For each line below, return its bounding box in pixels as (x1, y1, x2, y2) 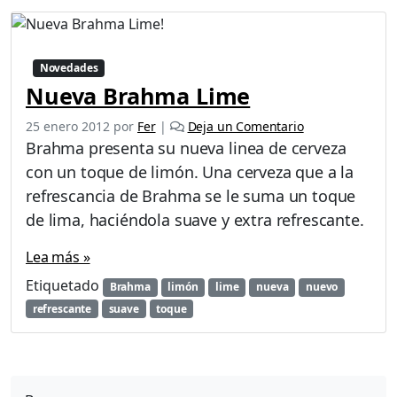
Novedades (39, 60, 98, 76)
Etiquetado (26, 276, 103, 296)
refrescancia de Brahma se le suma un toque (26, 185, 356, 207)
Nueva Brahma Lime (26, 81, 251, 112)
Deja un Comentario (187, 118, 304, 136)
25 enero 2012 (26, 118, 110, 136)
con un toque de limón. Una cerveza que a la (26, 161, 354, 183)
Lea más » (26, 247, 90, 268)
